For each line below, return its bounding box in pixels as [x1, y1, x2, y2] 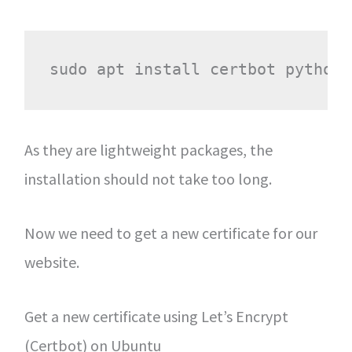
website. [24, 251, 79, 272]
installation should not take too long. [24, 168, 272, 189]
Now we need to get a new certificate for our [24, 222, 317, 243]
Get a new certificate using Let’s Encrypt [24, 306, 288, 326]
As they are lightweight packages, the [24, 139, 273, 159]
